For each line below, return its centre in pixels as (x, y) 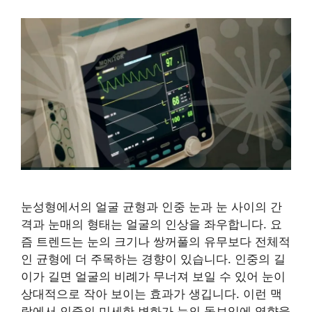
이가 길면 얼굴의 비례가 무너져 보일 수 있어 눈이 (153, 276)
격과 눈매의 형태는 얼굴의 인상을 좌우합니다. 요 (151, 224)
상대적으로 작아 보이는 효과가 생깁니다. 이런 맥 (151, 294)
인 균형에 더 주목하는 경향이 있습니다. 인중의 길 (153, 259)
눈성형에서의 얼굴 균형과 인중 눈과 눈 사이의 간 (151, 206)
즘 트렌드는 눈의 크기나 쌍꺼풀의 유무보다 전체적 (156, 241)
